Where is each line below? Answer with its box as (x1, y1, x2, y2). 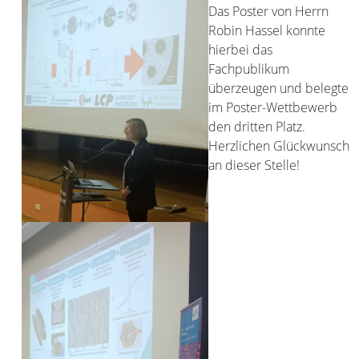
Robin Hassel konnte (208, 22, 325, 39)
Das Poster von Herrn (208, 2, 329, 20)
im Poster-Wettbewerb (208, 99, 337, 116)
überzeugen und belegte (208, 79, 349, 97)
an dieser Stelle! (208, 156, 300, 174)
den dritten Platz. (208, 118, 305, 135)
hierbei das (208, 41, 272, 58)
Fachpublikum (208, 60, 289, 78)
